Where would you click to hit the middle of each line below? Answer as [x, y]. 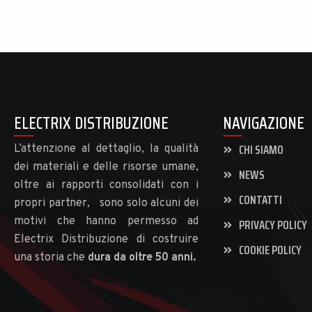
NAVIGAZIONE [264, 124]
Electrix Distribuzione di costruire [106, 240]
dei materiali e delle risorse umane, [106, 167]
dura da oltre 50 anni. [142, 258]
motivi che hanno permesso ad [106, 222]
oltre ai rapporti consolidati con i [106, 186]
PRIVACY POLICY [273, 225]
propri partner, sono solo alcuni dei [106, 204]
